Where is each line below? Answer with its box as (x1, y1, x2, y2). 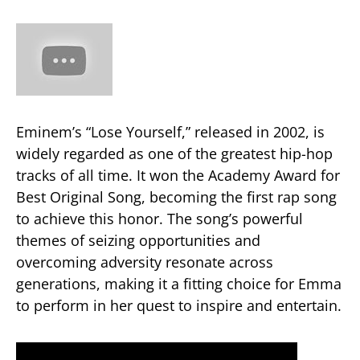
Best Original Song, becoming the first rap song (16, 186, 337, 207)
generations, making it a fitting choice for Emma (16, 273, 342, 293)
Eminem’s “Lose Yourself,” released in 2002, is (16, 121, 325, 141)
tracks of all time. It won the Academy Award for (16, 165, 340, 185)
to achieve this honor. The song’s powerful (16, 208, 303, 228)
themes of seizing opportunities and (16, 230, 260, 250)
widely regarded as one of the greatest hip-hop (16, 143, 333, 163)
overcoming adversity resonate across (16, 252, 273, 272)
